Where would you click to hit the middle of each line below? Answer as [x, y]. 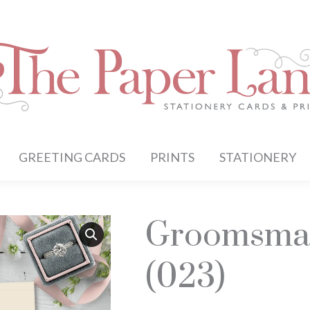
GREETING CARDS [72, 157]
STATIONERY [258, 157]
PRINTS [173, 157]
